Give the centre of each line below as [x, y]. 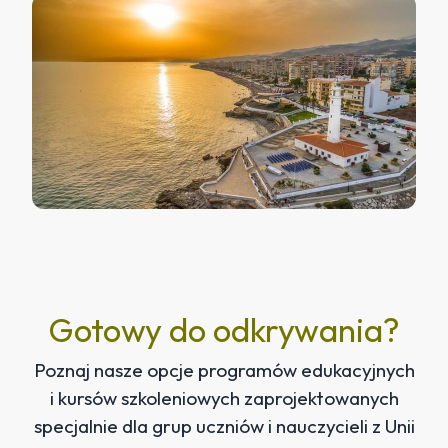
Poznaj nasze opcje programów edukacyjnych [224, 369]
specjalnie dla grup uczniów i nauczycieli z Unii [224, 425]
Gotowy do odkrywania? [224, 329]
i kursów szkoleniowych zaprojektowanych [224, 397]
